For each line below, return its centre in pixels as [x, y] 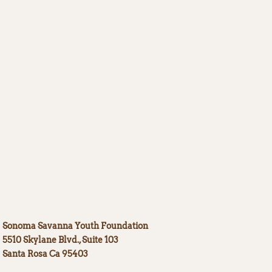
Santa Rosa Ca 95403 [45, 254]
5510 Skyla [24, 240]
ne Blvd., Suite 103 [82, 240]
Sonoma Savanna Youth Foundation [76, 226]
